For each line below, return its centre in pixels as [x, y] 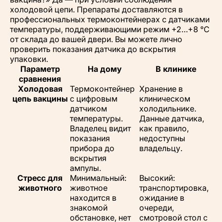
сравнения [40, 79]
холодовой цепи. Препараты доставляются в [96, 9]
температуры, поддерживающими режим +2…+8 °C [110, 29]
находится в [93, 197]
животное [89, 188]
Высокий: [157, 178]
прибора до [92, 148]
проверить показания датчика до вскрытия [93, 49]
